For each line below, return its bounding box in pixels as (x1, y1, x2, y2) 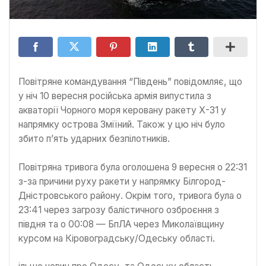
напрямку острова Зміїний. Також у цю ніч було (18, 119, 225, 131)
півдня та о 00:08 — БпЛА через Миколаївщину (18, 218, 224, 230)
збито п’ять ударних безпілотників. (18, 133, 170, 145)
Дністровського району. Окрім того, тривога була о (18, 189, 242, 201)
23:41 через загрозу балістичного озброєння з (18, 204, 219, 216)
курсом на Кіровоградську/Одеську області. (18, 232, 215, 244)
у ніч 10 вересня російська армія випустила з (18, 90, 211, 102)
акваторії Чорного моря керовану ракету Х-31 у (18, 104, 226, 116)
